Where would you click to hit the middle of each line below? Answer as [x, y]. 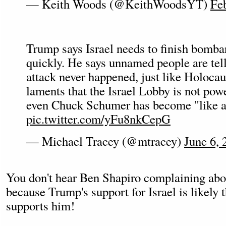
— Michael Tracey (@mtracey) [105, 141]
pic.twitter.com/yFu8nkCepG [98, 119]
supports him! [40, 206]
